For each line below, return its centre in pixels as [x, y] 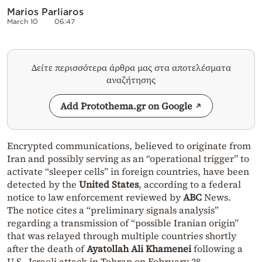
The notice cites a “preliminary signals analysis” [113, 210]
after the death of [47, 249]
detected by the [43, 185]
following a [217, 249]
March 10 [23, 22]
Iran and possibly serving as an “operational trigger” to [128, 159]
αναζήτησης [131, 80]
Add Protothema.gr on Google [126, 106]
